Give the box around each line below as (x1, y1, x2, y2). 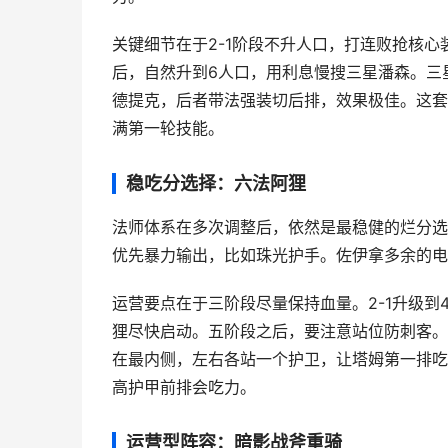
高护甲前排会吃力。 (112, 378, 256, 397)
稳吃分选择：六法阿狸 (126, 173, 306, 194)
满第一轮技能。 (112, 119, 224, 138)
